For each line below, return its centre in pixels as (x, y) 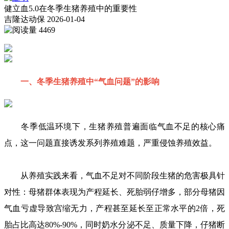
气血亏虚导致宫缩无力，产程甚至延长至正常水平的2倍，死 (114, 208)
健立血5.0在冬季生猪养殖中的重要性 (71, 8)
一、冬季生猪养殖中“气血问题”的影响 (82, 82)
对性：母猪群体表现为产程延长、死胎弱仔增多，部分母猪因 (114, 192)
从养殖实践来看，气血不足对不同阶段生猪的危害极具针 (114, 176)
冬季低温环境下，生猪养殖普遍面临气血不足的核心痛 (114, 127)
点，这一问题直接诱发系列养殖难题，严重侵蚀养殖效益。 (110, 143)
